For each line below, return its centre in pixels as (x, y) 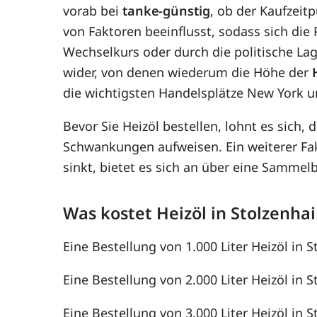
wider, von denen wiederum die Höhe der (188, 72)
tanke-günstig (167, 10)
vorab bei (93, 10)
